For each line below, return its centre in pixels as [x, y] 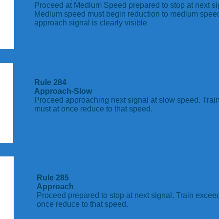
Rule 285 [53, 178]
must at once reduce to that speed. [93, 109]
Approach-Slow [63, 91]
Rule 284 [50, 82]
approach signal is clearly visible [91, 23]
